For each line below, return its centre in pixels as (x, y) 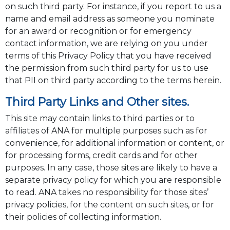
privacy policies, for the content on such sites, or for (109, 205)
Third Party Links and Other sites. (97, 102)
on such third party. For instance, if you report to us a (113, 7)
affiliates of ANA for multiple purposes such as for (106, 131)
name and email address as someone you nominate (110, 19)
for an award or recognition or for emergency (98, 31)
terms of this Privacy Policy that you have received (108, 56)
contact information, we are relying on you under (106, 44)
